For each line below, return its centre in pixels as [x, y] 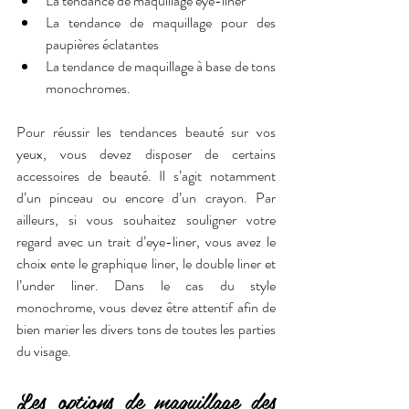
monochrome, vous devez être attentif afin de [146, 307]
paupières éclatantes [102, 44]
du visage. [44, 351]
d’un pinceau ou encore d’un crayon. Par [146, 197]
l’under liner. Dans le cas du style [146, 285]
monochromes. [88, 88]
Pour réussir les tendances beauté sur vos [146, 131]
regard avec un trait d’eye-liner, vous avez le [146, 241]
